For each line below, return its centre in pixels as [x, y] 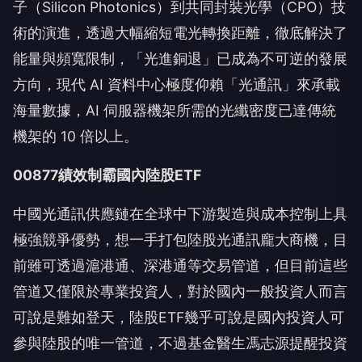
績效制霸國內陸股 [116, 175]
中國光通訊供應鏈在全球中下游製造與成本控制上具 [180, 214]
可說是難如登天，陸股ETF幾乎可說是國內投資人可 [179, 318]
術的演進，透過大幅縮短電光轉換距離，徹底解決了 [180, 33]
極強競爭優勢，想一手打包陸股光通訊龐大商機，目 [180, 240]
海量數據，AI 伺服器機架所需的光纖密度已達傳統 [175, 111]
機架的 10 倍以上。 [76, 137]
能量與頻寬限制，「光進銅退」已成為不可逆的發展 [180, 59]
